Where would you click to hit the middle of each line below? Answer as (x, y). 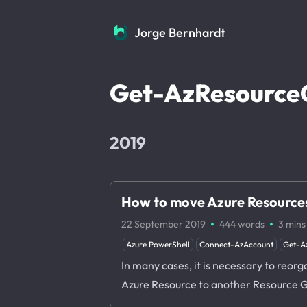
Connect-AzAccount (236, 244)
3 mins (292, 224)
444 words (242, 224)
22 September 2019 (163, 224)
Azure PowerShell (158, 244)
